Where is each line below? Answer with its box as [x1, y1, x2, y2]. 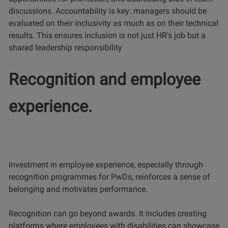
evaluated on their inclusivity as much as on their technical [9, 18, 218, 28]
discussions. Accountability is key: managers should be [9, 6, 207, 16]
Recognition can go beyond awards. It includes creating [9, 208, 207, 218]
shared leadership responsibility [9, 42, 122, 52]
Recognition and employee [9, 69, 201, 89]
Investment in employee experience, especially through [9, 159, 203, 169]
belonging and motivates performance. [9, 184, 148, 194]
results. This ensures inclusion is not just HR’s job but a [9, 30, 206, 40]
